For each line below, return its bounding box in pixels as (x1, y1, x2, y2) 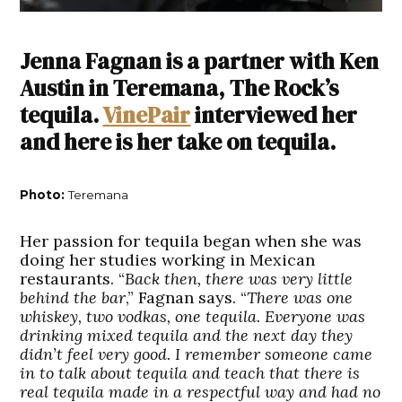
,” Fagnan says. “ (126, 287, 248, 309)
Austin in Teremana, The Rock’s (20, 73, 339, 104)
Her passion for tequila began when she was (20, 231, 363, 252)
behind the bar (20, 287, 127, 309)
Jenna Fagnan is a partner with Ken (20, 46, 380, 77)
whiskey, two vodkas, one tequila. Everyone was (20, 306, 366, 328)
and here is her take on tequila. (20, 127, 336, 158)
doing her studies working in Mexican (20, 249, 316, 271)
